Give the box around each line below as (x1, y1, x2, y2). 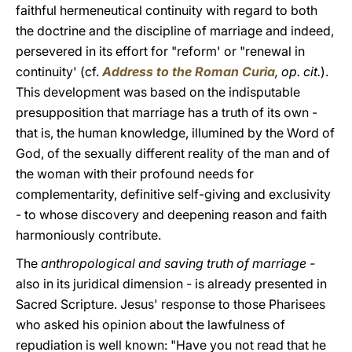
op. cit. (281, 64, 321, 79)
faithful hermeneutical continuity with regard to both (16, 2, 317, 18)
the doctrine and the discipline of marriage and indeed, (16, 23, 334, 38)
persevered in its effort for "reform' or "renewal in (16, 43, 305, 59)
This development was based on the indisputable (16, 84, 300, 100)
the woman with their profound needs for (16, 166, 254, 181)
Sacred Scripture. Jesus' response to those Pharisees (16, 296, 325, 312)
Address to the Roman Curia (102, 64, 275, 79)
